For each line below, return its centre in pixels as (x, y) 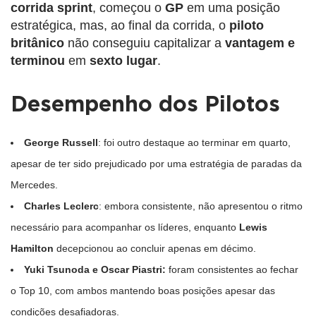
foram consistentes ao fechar (232, 269)
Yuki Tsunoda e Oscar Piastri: (95, 269)
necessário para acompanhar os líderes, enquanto (125, 227)
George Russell (61, 142)
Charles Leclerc (61, 206)
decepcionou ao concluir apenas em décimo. (155, 248)
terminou (38, 60)
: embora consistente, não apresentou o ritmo (201, 206)
